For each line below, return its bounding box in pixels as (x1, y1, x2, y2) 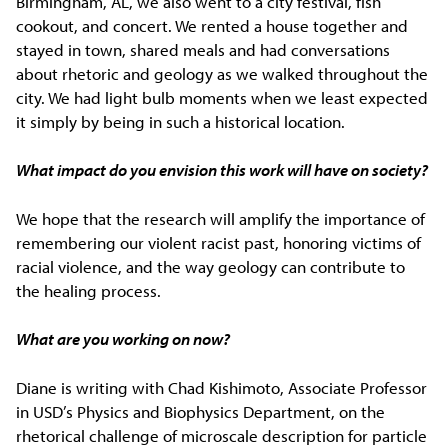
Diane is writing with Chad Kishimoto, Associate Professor (16, 376, 428, 398)
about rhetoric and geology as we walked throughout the (16, 63, 429, 84)
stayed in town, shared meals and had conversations (16, 39, 391, 60)
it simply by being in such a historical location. (16, 111, 346, 132)
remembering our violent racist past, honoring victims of (16, 231, 422, 253)
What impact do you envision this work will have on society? (16, 159, 429, 181)
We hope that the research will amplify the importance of (16, 207, 426, 229)
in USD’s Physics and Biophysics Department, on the (16, 400, 386, 422)
